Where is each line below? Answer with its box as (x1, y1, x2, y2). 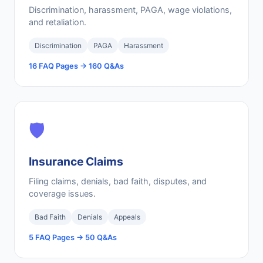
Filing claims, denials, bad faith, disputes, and (29, 176, 207, 186)
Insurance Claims (29, 154, 123, 168)
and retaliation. (29, 17, 86, 27)
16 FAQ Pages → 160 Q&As (29, 62, 124, 70)
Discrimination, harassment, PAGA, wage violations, (29, 5, 232, 15)
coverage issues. (29, 188, 96, 198)
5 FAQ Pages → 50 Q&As (29, 233, 117, 242)
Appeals (114, 213, 140, 221)
